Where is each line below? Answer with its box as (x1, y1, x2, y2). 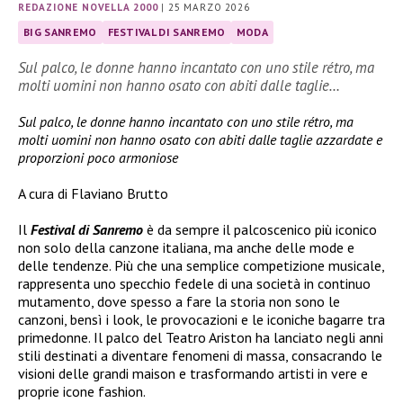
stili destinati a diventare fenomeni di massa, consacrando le (18, 346, 382, 365)
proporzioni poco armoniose (18, 148, 178, 167)
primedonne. (18, 328, 94, 347)
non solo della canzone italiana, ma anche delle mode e (18, 238, 354, 257)
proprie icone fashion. (18, 382, 146, 401)
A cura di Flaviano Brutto (18, 184, 168, 203)
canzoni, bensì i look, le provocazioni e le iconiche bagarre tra (18, 310, 385, 329)
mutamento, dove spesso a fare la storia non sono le (18, 292, 340, 311)
